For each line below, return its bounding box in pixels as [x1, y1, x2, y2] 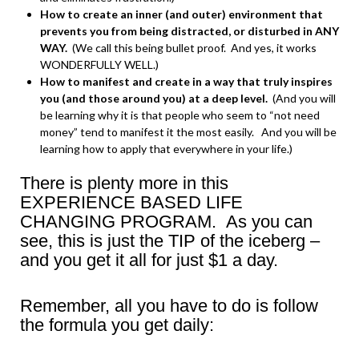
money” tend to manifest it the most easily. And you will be [40, 125, 337, 139]
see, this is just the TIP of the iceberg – [20, 231, 320, 251]
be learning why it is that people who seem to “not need [40, 108, 320, 122]
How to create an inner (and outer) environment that [40, 7, 323, 21]
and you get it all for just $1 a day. [20, 250, 278, 270]
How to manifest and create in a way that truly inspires [40, 75, 333, 88]
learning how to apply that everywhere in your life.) [40, 142, 292, 155]
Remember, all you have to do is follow [20, 296, 318, 316]
